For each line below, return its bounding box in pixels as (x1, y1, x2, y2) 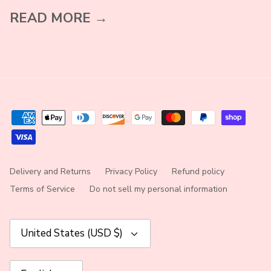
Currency (9, 218, 44, 230)
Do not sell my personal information (90, 183, 227, 195)
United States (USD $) (21, 226, 123, 241)
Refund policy (172, 166, 224, 178)
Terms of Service (10, 183, 75, 195)
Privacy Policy (105, 166, 157, 178)
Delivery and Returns (10, 166, 91, 178)
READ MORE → (10, 9, 108, 28)
